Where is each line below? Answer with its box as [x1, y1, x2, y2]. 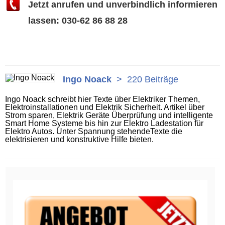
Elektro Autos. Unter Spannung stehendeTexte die [5, 127, 182, 136]
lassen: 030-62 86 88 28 [28, 15, 128, 26]
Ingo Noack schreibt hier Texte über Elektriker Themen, [5, 94, 200, 103]
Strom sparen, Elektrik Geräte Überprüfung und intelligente [5, 110, 213, 120]
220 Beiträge [127, 74, 178, 84]
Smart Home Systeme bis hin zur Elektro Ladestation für [5, 119, 203, 128]
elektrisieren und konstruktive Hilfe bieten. [5, 135, 154, 144]
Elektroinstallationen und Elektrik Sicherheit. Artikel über [5, 102, 204, 111]
